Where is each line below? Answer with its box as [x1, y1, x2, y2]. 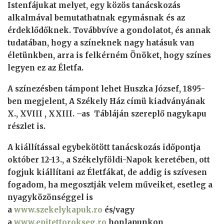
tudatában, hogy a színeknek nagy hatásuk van [7, 38, 194, 48]
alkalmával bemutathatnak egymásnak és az [7, 13, 185, 23]
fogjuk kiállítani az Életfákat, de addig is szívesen [7, 167, 207, 177]
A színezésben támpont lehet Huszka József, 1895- [7, 84, 205, 94]
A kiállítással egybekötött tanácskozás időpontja [7, 142, 200, 152]
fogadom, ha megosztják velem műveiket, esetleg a [7, 180, 212, 190]
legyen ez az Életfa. [7, 63, 83, 73]
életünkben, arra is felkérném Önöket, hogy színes [7, 50, 211, 60]
